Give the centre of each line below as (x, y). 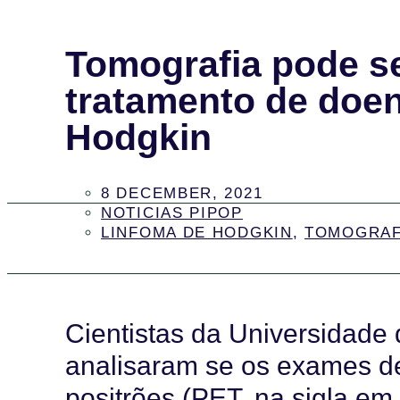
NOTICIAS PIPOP (172, 212)
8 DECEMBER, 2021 (182, 193)
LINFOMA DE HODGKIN (197, 232)
